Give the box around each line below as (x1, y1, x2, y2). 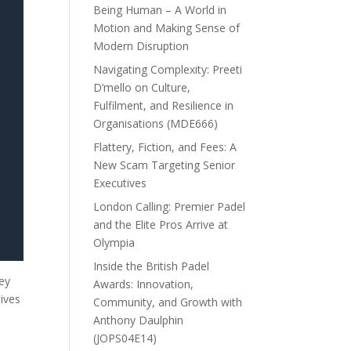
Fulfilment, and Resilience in (93, 97, 234, 113)
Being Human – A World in (93, 2, 227, 17)
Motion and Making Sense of (93, 20, 241, 35)
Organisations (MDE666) (93, 115, 219, 131)
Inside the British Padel (93, 258, 210, 273)
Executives (93, 175, 147, 190)
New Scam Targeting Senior (93, 157, 236, 172)
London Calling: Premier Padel (93, 198, 246, 214)
